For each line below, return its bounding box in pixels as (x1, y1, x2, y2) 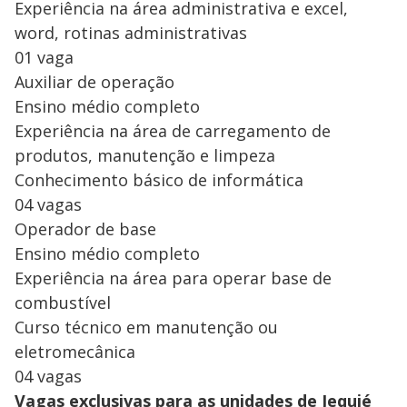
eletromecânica (15, 340, 135, 362)
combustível (15, 291, 111, 313)
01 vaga (15, 45, 74, 68)
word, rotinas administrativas (15, 21, 247, 44)
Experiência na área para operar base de (15, 266, 332, 289)
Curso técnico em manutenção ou (15, 315, 278, 338)
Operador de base (15, 217, 156, 240)
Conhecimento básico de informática (15, 168, 303, 191)
